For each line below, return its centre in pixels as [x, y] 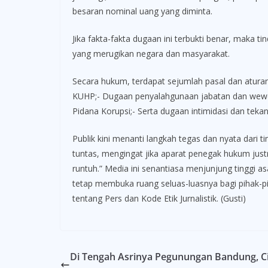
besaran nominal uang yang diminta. [142, 11]
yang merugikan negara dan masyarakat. [151, 54]
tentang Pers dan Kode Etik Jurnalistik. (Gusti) [159, 199]
